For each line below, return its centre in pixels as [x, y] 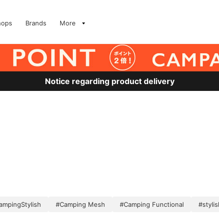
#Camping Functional [152, 204]
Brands [36, 23]
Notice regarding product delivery [109, 81]
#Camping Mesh [80, 204]
